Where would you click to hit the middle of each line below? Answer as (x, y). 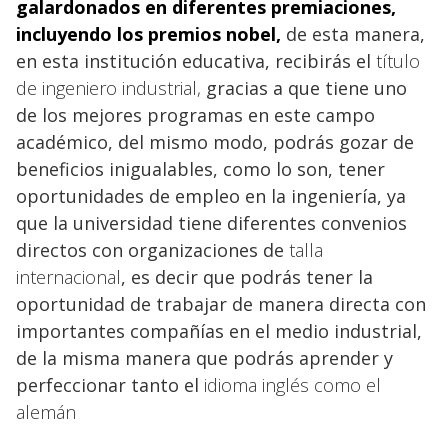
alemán (46, 411)
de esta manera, (353, 33)
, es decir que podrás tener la (247, 276)
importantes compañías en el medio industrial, (219, 330)
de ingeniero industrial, (108, 87)
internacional (68, 276)
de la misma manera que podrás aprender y (204, 357)
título (398, 60)
